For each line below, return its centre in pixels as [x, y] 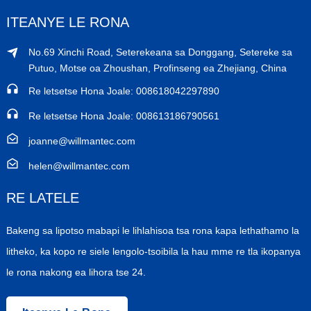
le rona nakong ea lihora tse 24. [76, 272]
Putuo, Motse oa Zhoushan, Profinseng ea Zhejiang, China [157, 68]
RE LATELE [42, 198]
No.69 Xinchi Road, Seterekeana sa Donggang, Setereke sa [160, 52]
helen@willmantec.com [79, 166]
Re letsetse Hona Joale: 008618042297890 [124, 91]
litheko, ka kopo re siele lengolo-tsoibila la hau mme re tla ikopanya [153, 251]
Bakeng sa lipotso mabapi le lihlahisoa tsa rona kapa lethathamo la [152, 230]
